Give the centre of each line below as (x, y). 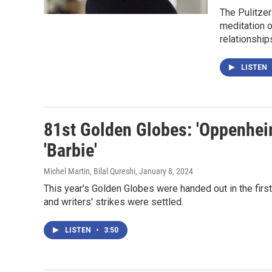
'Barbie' (70, 150)
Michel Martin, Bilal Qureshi (90, 171)
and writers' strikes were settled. (114, 202)
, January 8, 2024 (164, 171)
